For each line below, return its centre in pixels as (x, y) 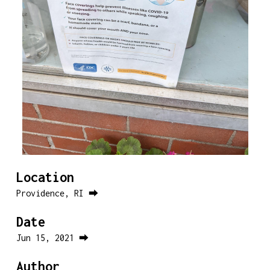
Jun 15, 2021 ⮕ (52, 238)
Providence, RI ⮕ (57, 193)
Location (45, 177)
